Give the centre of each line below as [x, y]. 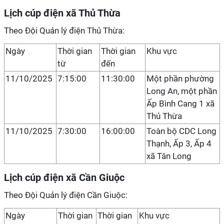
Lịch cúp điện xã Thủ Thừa [62, 13]
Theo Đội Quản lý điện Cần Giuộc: [66, 195]
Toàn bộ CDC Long [181, 131]
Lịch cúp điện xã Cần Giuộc [64, 177]
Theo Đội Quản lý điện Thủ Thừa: [64, 30]
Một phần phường [180, 78]
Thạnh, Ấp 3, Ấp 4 [179, 143]
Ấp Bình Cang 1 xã [180, 103]
